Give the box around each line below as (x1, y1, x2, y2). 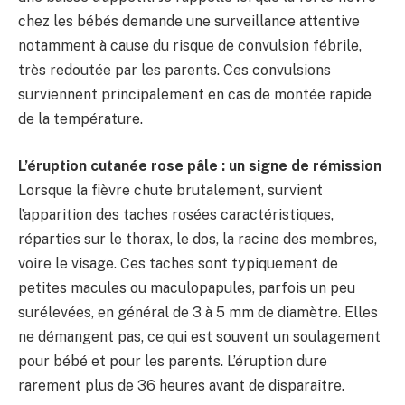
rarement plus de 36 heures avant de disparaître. (18, 376, 344, 394)
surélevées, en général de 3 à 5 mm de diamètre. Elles (18, 303, 378, 321)
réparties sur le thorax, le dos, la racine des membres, (18, 230, 377, 248)
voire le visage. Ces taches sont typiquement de (18, 254, 338, 272)
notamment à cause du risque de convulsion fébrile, (18, 37, 362, 55)
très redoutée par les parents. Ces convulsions (18, 61, 331, 80)
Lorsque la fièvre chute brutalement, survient (18, 181, 323, 199)
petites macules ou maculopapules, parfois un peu (18, 278, 355, 297)
